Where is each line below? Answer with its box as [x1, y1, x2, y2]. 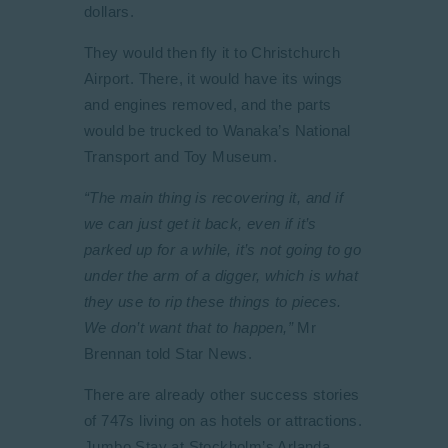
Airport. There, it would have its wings [84, 70, 343, 87]
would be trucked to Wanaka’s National [84, 122, 351, 139]
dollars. [84, 3, 135, 20]
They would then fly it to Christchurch [84, 44, 341, 61]
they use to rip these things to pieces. [84, 293, 342, 310]
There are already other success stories [84, 386, 360, 403]
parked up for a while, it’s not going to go [84, 241, 362, 258]
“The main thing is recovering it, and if [84, 189, 343, 206]
